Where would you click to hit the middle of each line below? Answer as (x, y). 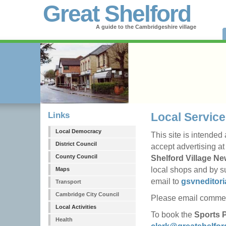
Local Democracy (78, 131)
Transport (68, 182)
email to (166, 181)
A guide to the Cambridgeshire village (146, 27)
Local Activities (76, 207)
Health (64, 219)
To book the (172, 214)
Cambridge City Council (87, 194)
